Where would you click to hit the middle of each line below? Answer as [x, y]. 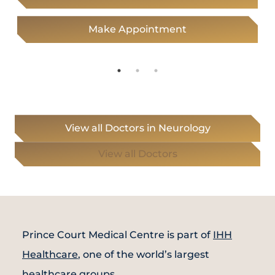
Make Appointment [137, 29]
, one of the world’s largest [144, 255]
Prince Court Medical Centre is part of [118, 235]
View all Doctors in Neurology [137, 128]
